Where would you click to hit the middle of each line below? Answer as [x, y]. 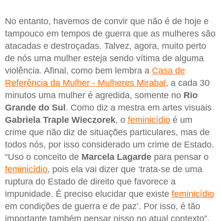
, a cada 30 [188, 83]
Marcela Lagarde [116, 157]
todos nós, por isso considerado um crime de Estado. [110, 144]
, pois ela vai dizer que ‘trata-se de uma [125, 169]
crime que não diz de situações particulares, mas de [107, 132]
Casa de [168, 70]
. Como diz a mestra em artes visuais [139, 107]
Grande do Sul [35, 107]
